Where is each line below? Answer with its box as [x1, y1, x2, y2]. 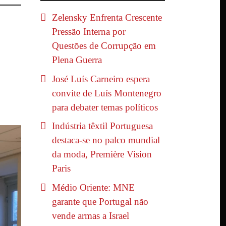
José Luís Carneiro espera [52, 73, 150, 84]
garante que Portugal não [52, 196, 148, 207]
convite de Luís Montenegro [52, 87, 161, 98]
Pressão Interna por [52, 26, 126, 37]
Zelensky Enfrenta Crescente [52, 12, 162, 23]
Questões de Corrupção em [52, 40, 156, 51]
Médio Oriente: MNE [52, 182, 135, 193]
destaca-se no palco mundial [52, 135, 160, 146]
